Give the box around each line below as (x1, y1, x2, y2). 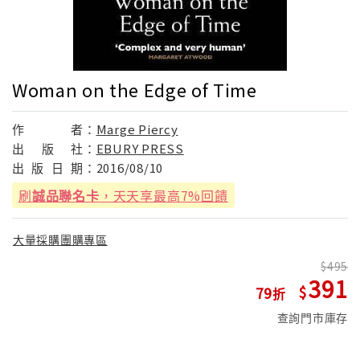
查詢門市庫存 (276, 309, 348, 326)
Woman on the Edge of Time (12, 76, 257, 102)
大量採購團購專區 (13, 231, 108, 248)
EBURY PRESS (96, 139, 184, 157)
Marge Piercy (96, 120, 178, 137)
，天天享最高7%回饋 (99, 185, 228, 205)
